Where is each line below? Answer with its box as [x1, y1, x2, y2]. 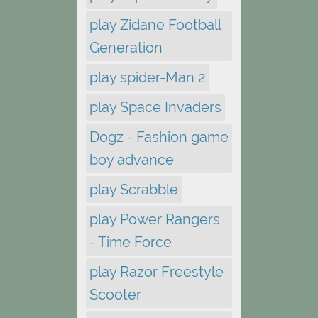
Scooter [89, 286, 141, 304]
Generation [89, 39, 163, 57]
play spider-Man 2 [89, 69, 206, 87]
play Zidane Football [89, 16, 221, 34]
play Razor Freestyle [89, 263, 224, 281]
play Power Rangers [89, 211, 220, 229]
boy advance [89, 151, 174, 169]
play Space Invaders [89, 99, 221, 116]
